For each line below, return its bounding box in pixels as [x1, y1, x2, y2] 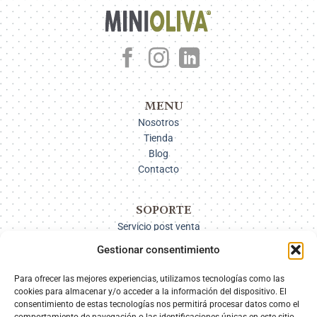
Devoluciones [129, 267, 188, 279]
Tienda [144, 132, 173, 144]
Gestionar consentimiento [97, 243, 220, 257]
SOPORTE [136, 202, 192, 217]
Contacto [138, 163, 179, 175]
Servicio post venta [117, 220, 200, 232]
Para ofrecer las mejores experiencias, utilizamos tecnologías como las [14, 274, 284, 284]
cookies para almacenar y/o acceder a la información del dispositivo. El [14, 287, 287, 297]
